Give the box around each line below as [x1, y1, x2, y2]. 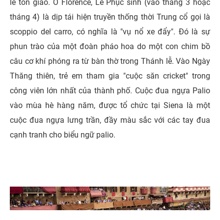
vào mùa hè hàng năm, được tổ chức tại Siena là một [10, 100, 210, 110]
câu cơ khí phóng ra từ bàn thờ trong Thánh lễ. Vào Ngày [10, 56, 210, 66]
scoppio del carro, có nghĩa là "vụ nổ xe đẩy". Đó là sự [10, 27, 210, 36]
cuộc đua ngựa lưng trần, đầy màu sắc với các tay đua [10, 115, 210, 125]
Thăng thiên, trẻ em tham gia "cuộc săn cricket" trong [10, 71, 210, 81]
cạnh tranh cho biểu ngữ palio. [10, 130, 115, 139]
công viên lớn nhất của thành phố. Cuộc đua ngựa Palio [10, 85, 210, 95]
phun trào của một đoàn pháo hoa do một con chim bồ [10, 41, 210, 51]
